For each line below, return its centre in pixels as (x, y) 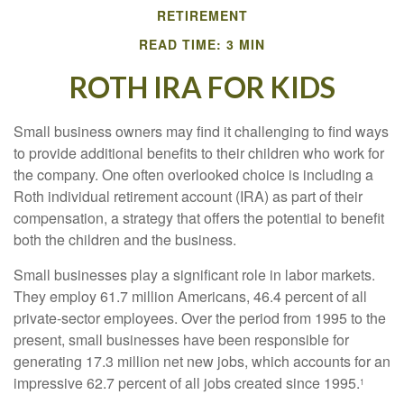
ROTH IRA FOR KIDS (202, 87)
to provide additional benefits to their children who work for (199, 153)
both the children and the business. (125, 240)
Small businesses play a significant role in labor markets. (194, 275)
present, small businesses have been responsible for (181, 340)
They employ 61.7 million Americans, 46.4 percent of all (190, 297)
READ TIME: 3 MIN (202, 45)
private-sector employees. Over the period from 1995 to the (200, 318)
